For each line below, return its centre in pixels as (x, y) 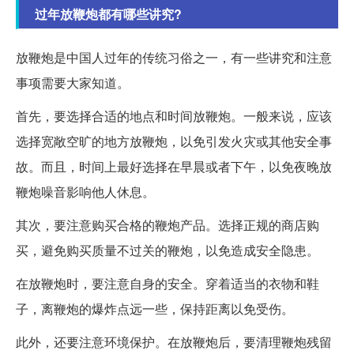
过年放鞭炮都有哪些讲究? (108, 14)
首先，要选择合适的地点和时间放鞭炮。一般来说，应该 (174, 116)
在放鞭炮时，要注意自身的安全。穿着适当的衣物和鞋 (168, 284)
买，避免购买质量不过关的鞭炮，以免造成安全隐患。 (168, 250)
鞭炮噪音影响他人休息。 (85, 192)
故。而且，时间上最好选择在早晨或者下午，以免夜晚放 (174, 167)
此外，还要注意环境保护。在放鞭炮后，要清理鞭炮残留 (174, 342)
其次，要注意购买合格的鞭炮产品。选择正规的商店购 (168, 225)
